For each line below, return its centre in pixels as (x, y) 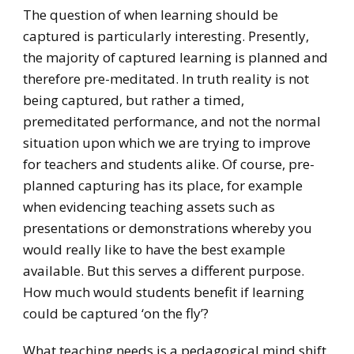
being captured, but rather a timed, (133, 100)
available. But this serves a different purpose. (163, 271)
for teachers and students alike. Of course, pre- (168, 164)
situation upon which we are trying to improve (166, 143)
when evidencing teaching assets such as (149, 207)
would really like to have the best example (154, 250)
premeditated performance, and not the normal (171, 122)
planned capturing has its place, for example (162, 186)
